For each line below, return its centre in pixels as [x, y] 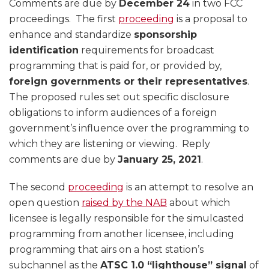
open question [45, 203]
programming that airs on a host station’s [106, 250]
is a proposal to [211, 19]
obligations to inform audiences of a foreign [113, 113]
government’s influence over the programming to [129, 128]
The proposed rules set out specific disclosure [119, 97]
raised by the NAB [124, 203]
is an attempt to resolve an [189, 187]
